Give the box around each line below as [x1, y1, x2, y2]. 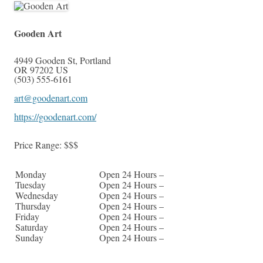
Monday [15, 168, 46, 181]
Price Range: [14, 139, 64, 151]
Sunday [15, 231, 43, 244]
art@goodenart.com [14, 92, 87, 104]
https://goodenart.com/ [14, 110, 96, 123]
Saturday [15, 221, 48, 234]
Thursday [15, 200, 50, 213]
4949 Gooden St [14, 54, 75, 67]
